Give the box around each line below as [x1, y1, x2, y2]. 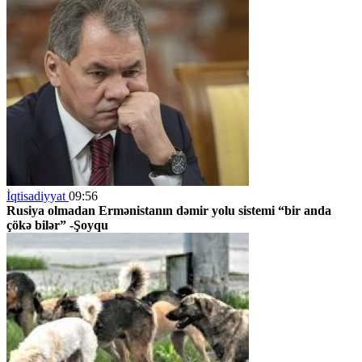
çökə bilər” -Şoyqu [6, 217, 108, 232]
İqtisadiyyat [6, 188, 69, 203]
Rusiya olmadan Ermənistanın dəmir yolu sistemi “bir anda [6, 203, 331, 217]
